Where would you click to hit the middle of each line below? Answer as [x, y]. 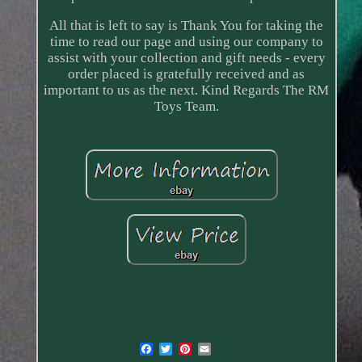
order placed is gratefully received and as [187, 74]
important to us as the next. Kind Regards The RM [187, 90]
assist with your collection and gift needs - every [186, 58]
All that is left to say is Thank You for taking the [187, 26]
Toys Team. [186, 107]
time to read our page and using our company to [186, 42]
